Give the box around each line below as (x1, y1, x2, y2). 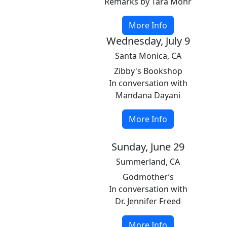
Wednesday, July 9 (106, 34, 190, 48)
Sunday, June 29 (111, 140, 184, 154)
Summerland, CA (116, 156, 180, 167)
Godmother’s (122, 171, 174, 182)
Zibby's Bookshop (113, 65, 182, 77)
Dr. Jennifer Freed (115, 196, 181, 207)
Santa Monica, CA (115, 50, 181, 61)
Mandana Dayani (116, 90, 180, 101)
